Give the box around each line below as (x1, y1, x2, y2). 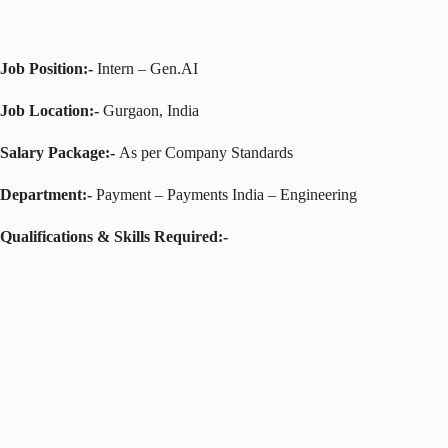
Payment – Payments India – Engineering (96, 185, 357, 203)
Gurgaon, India (99, 101, 199, 119)
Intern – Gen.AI (93, 59, 198, 77)
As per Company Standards (115, 143, 293, 161)
